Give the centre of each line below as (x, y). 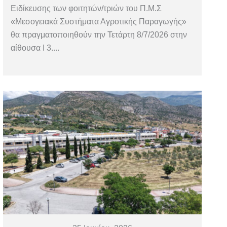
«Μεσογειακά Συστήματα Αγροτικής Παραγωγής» (99, 21)
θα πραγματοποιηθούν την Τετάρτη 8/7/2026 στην (99, 34)
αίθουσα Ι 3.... (35, 48)
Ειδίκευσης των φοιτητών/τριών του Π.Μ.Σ (86, 8)
